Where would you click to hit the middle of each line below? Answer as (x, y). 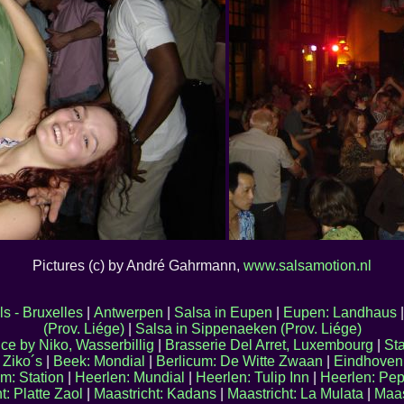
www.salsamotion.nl (308, 266)
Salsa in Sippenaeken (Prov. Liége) (248, 329)
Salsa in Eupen (223, 312)
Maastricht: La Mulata (295, 394)
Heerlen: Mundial (129, 377)
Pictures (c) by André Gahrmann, (138, 266)
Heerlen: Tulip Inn (252, 377)
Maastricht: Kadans (155, 394)
